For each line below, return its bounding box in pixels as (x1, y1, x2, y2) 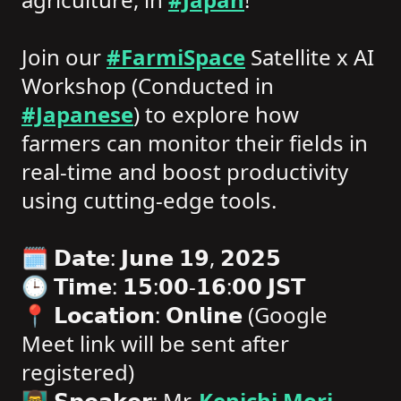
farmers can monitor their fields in (21, 128, 368, 158)
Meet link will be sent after (21, 328, 289, 358)
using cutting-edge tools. (21, 185, 277, 215)
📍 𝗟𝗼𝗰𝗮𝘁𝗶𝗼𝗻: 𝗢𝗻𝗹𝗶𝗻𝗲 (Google (21, 300, 328, 329)
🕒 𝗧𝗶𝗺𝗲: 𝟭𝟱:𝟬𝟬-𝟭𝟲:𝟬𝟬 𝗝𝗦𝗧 (21, 271, 305, 301)
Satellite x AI (245, 42, 374, 72)
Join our (21, 42, 107, 72)
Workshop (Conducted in (21, 71, 274, 100)
